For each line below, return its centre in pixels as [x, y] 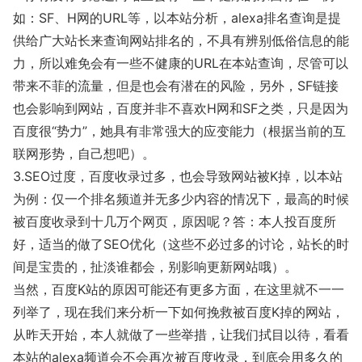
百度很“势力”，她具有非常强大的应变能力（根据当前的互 [179, 131]
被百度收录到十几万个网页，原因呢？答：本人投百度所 [175, 221]
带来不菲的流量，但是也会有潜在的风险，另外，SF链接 [176, 86]
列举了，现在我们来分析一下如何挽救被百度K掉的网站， [179, 312]
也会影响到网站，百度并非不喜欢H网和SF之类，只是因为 [181, 108]
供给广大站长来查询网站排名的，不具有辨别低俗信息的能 [181, 40]
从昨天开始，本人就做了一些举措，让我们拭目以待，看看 [181, 335]
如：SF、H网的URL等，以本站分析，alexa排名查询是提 [177, 18]
